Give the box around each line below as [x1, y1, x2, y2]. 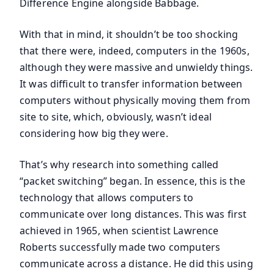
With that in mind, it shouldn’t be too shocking [20, 28, 239, 41]
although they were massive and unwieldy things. [20, 61, 253, 74]
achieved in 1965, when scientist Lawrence [20, 224, 219, 237]
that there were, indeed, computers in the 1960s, [20, 44, 250, 57]
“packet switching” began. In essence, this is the [20, 174, 245, 188]
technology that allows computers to [20, 191, 194, 204]
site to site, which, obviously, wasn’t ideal [20, 110, 212, 124]
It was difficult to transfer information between [20, 77, 243, 91]
